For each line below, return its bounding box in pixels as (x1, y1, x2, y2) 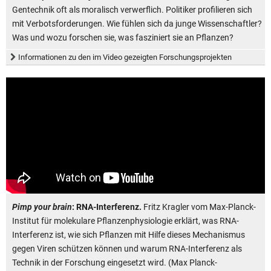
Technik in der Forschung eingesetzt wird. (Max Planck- (12, 257, 217, 267)
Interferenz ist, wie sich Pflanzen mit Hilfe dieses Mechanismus (12, 229, 245, 240)
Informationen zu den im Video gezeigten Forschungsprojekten (18, 52, 232, 62)
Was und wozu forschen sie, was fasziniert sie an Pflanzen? (12, 32, 233, 42)
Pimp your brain (12, 201, 72, 212)
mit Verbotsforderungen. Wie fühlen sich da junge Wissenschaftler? (12, 18, 262, 28)
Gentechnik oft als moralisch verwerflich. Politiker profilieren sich (12, 4, 252, 15)
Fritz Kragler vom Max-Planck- (142, 201, 256, 212)
